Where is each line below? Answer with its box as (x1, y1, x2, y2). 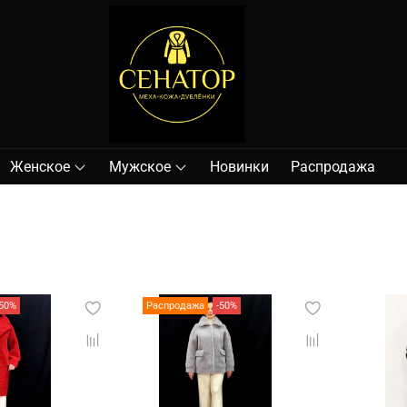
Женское (9, 157, 70, 175)
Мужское (109, 157, 171, 175)
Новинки (210, 157, 270, 175)
